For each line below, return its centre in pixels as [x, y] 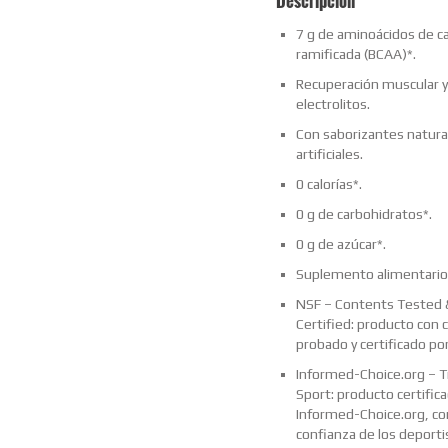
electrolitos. [332, 104]
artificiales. [329, 154]
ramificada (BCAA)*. [355, 54]
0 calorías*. [328, 184]
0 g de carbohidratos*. [363, 214]
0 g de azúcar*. [340, 244]
